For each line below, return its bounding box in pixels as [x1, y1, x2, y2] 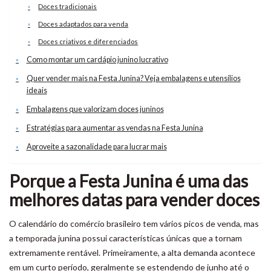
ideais [26, 86, 47, 95]
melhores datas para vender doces [9, 189, 260, 210]
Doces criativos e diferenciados [38, 38, 139, 45]
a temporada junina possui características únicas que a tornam [9, 233, 242, 243]
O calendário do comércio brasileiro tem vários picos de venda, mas [9, 218, 259, 229]
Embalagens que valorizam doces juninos [26, 105, 164, 114]
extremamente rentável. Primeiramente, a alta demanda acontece [9, 247, 255, 258]
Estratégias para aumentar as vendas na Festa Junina [26, 123, 203, 132]
